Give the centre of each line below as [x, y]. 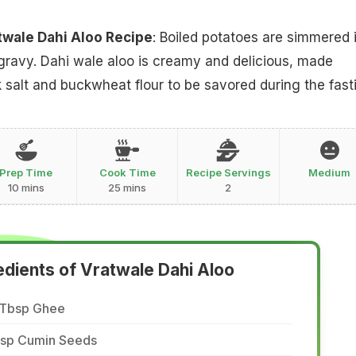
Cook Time [127, 172]
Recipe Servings [228, 172]
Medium [330, 172]
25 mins [128, 187]
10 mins [26, 187]
